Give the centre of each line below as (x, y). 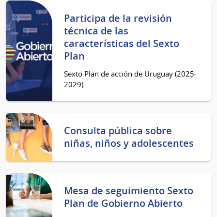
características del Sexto (121, 43)
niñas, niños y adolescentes (129, 143)
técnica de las (96, 31)
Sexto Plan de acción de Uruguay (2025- (130, 73)
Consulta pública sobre (118, 130)
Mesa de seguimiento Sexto (128, 190)
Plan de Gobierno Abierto (123, 203)
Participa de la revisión (118, 18)
